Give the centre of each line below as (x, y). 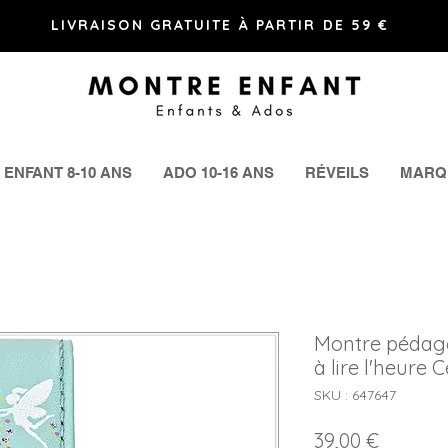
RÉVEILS (337, 172)
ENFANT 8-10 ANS (68, 172)
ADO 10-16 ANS (218, 172)
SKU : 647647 (355, 395)
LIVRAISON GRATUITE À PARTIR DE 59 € (220, 25)
